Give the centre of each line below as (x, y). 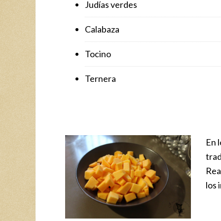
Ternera (100, 78)
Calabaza (102, 29)
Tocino (98, 54)
